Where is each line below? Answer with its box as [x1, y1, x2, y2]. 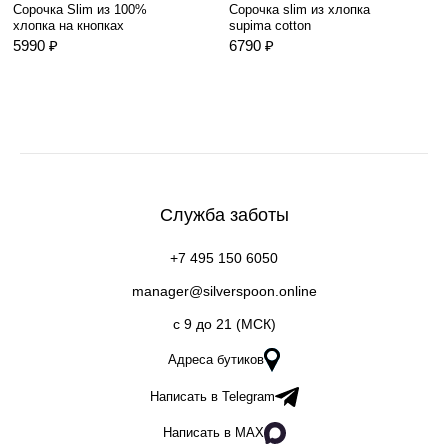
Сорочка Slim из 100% [13, 2, 147, 17]
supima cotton [229, 18, 311, 33]
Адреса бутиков [168, 352, 264, 367]
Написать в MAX [162, 425, 264, 440]
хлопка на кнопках [13, 18, 124, 33]
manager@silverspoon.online [131, 283, 317, 299]
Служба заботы [159, 205, 289, 225]
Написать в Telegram [149, 389, 275, 404]
